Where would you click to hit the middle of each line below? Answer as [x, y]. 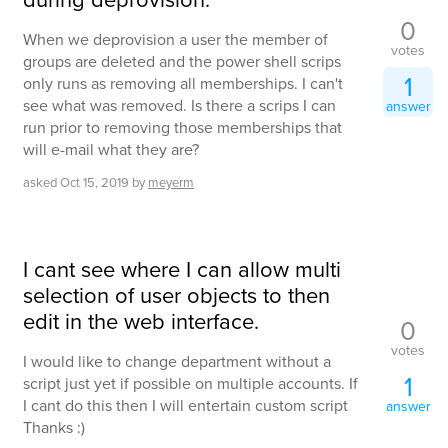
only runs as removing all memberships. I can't [183, 83]
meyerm [171, 182]
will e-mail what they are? [111, 149]
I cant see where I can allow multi [182, 269]
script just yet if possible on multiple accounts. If [190, 383]
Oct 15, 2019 [94, 182]
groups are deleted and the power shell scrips [182, 61]
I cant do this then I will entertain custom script [185, 405]
